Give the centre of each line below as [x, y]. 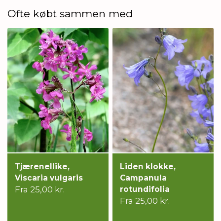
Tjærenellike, [42, 167]
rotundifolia [145, 189]
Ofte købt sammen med [70, 14]
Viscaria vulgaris [49, 178]
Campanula [144, 178]
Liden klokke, [148, 167]
